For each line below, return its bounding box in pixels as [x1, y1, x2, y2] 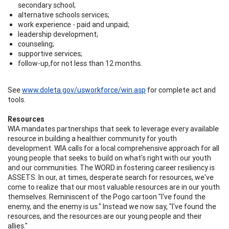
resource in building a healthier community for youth [8, 133, 177, 143]
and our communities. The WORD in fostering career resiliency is [8, 163, 215, 172]
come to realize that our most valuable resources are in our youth [8, 182, 220, 192]
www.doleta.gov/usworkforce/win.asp [22, 85, 146, 95]
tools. [8, 95, 26, 104]
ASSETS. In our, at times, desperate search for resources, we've [8, 172, 214, 182]
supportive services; [18, 49, 82, 58]
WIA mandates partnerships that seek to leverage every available [8, 124, 219, 133]
